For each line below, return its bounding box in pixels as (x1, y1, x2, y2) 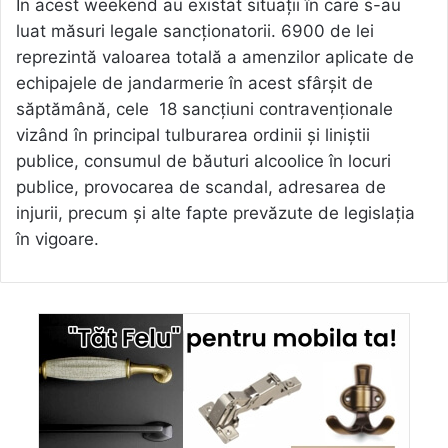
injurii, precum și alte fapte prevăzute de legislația (16, 202, 415, 223)
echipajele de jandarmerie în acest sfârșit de (16, 72, 373, 93)
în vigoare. (16, 228, 99, 249)
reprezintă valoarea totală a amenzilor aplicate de (16, 46, 414, 67)
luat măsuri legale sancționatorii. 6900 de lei (16, 20, 374, 41)
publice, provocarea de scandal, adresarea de (16, 176, 386, 197)
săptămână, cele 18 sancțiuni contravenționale (16, 98, 393, 119)
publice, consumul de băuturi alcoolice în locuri (16, 150, 391, 171)
